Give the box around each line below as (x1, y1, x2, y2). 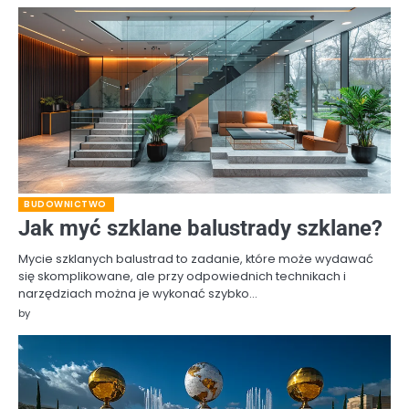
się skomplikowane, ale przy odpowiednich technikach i (18, 267, 346, 285)
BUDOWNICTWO (24, 197, 107, 210)
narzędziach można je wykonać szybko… (18, 284, 257, 302)
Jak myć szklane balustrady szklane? (18, 215, 383, 241)
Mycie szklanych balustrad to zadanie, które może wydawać (18, 249, 373, 267)
